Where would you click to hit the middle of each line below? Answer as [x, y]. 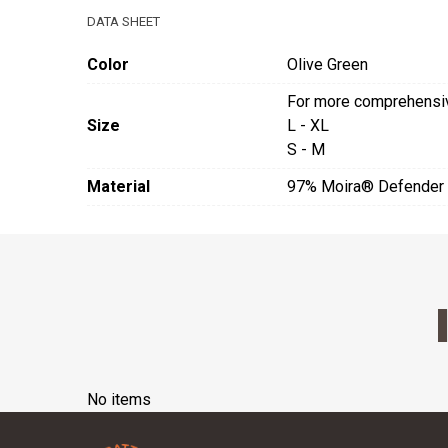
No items [119, 399]
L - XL [308, 125]
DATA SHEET [123, 21]
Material [118, 186]
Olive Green [327, 64]
